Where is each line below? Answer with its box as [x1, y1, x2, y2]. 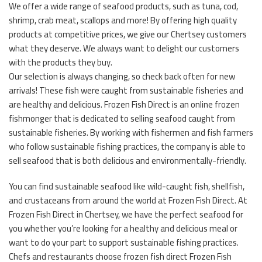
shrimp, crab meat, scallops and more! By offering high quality [9, 11, 237, 29]
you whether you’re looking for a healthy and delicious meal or [9, 219, 237, 237]
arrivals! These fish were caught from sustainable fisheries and [9, 81, 243, 99]
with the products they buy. [9, 53, 112, 71]
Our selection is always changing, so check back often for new [9, 67, 235, 85]
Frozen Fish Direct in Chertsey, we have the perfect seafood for [9, 205, 243, 223]
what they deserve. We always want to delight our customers [9, 39, 239, 57]
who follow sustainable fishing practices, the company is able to [9, 137, 246, 155]
